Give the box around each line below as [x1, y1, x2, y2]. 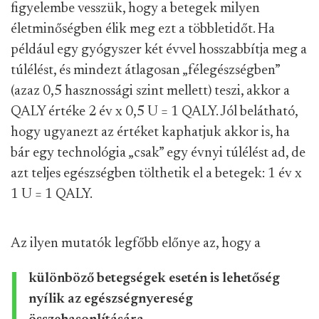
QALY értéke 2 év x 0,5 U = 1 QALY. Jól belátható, [11, 105, 298, 119]
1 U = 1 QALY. [11, 187, 93, 202]
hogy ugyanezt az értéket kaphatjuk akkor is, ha [11, 125, 290, 140]
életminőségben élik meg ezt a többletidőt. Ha [11, 22, 275, 36]
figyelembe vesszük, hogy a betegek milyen [11, 1, 260, 16]
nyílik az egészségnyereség [28, 292, 193, 306]
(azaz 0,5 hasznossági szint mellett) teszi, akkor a [11, 84, 290, 98]
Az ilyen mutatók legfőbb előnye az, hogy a [11, 236, 261, 251]
